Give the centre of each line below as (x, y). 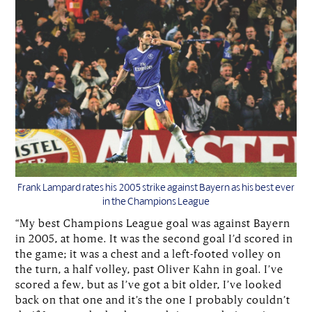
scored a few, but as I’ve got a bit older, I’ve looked (149, 284)
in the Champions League (156, 201)
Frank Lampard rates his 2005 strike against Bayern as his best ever (156, 187)
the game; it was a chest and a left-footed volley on (149, 253)
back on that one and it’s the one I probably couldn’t (153, 299)
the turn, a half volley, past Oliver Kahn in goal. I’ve (150, 268)
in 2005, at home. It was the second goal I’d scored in (155, 238)
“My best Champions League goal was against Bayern (153, 223)
